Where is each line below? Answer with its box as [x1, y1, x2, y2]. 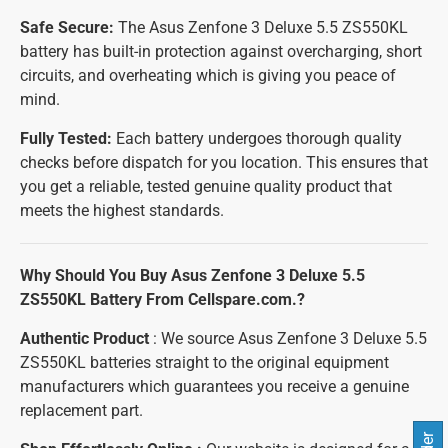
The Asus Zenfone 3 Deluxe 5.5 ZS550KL [114, 18, 408, 37]
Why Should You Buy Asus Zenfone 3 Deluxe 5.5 [20, 266, 365, 285]
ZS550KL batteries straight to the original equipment [20, 353, 389, 372]
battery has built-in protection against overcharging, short [20, 42, 422, 61]
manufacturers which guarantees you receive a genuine [20, 377, 409, 396]
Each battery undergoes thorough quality [112, 129, 402, 148]
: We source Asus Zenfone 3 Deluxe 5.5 [149, 329, 427, 348]
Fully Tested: [20, 129, 112, 148]
